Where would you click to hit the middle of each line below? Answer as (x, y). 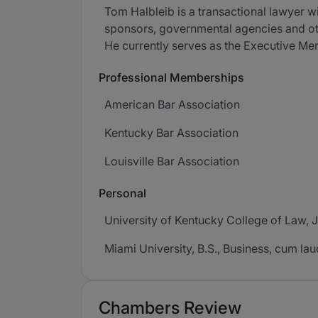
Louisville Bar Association (172, 161)
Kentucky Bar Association (171, 133)
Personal (122, 193)
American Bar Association (172, 104)
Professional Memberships (171, 77)
